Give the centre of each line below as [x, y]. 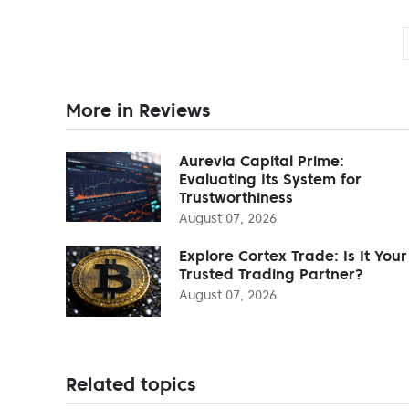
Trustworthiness [236, 197]
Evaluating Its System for [270, 178]
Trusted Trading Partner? [271, 273]
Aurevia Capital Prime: [262, 160]
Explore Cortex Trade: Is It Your [293, 255]
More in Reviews [138, 110]
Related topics [131, 384]
